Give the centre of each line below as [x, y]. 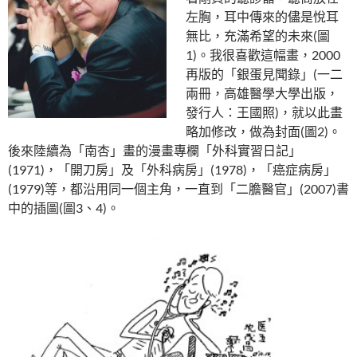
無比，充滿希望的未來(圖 [258, 35]
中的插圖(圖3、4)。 [64, 208]
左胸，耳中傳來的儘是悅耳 [262, 16]
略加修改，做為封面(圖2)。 [263, 131]
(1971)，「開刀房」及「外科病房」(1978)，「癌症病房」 [172, 169]
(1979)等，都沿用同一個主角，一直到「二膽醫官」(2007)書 [178, 188]
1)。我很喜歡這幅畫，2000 [263, 55]
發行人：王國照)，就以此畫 [264, 112]
